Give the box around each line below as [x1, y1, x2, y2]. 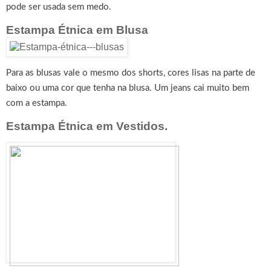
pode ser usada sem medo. [6, 2, 111, 12]
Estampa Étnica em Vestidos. [6, 120, 168, 133]
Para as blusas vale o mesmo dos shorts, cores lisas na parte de [6, 68, 255, 78]
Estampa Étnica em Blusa [6, 24, 151, 37]
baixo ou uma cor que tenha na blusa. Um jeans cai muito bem [6, 83, 249, 93]
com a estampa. [6, 99, 67, 108]
